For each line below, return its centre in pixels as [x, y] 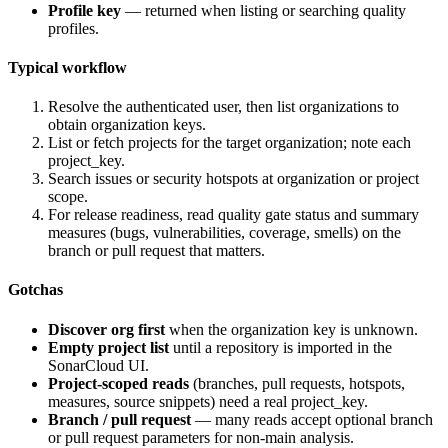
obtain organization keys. [127, 125]
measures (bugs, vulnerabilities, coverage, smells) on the [224, 233]
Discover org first [106, 329]
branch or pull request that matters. [156, 251]
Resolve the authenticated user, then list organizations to [223, 107]
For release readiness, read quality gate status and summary [233, 215]
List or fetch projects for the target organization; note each [229, 143]
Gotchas [35, 290]
